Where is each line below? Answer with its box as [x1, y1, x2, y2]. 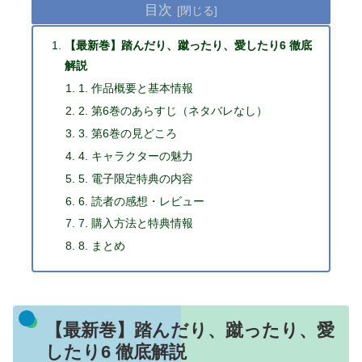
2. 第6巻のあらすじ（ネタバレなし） [78, 104, 267, 118]
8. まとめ [78, 239, 125, 253]
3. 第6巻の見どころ [78, 126, 177, 140]
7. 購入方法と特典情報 [78, 217, 193, 230]
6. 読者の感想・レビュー [78, 194, 204, 208]
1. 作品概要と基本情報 [78, 82, 193, 95]
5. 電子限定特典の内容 [78, 171, 193, 185]
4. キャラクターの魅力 [78, 149, 193, 162]
